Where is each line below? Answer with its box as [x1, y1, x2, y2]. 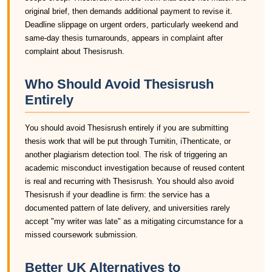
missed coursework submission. [25, 230, 138, 239]
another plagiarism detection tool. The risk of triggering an [25, 150, 227, 159]
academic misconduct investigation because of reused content [25, 163, 245, 172]
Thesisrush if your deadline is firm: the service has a [25, 190, 209, 199]
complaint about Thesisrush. [25, 47, 124, 56]
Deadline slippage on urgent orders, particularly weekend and [25, 20, 238, 29]
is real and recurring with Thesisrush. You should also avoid [25, 177, 234, 186]
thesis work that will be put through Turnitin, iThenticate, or [25, 137, 231, 146]
